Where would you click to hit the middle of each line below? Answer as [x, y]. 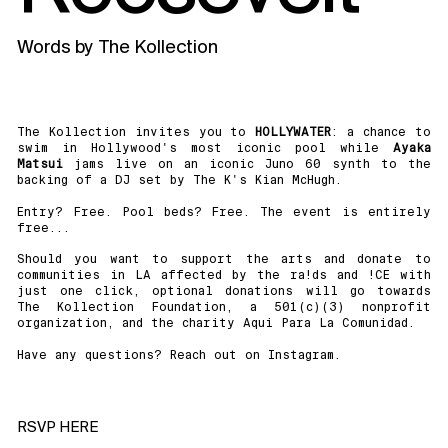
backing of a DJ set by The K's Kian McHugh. [179, 180]
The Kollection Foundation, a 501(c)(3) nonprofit [224, 307]
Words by [55, 45]
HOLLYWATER [293, 132]
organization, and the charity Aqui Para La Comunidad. [216, 323]
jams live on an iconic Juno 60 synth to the [247, 164]
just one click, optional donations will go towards [224, 291]
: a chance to [381, 132]
